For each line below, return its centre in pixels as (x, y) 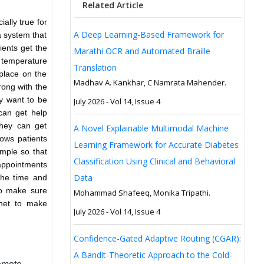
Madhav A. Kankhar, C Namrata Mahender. (150, 82)
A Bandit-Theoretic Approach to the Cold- (153, 255)
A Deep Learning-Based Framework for (148, 34)
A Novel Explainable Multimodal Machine (151, 128)
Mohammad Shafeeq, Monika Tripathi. (142, 192)
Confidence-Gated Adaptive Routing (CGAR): (157, 238)
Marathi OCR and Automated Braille (142, 51)
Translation (95, 67)
